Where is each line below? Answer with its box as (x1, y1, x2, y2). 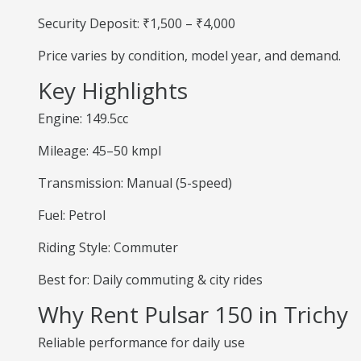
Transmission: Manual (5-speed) (38, 174, 232, 192)
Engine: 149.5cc (38, 110, 128, 127)
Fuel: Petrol (38, 206, 106, 224)
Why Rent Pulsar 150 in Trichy (38, 299, 348, 330)
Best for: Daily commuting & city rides (38, 271, 263, 288)
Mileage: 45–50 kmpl (38, 142, 161, 160)
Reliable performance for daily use (38, 334, 245, 351)
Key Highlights (38, 75, 188, 106)
